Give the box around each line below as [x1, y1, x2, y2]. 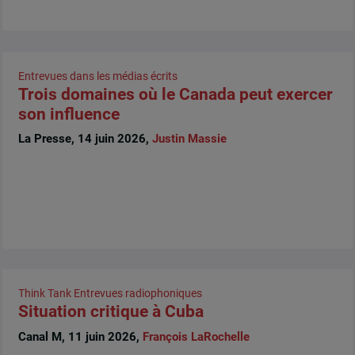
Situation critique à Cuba [17, 302, 204, 322]
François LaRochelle [142, 329, 250, 344]
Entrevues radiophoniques [73, 287, 202, 300]
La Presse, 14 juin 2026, [17, 132, 152, 147]
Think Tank [17, 287, 71, 300]
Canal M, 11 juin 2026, [17, 329, 143, 344]
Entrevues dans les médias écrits [17, 69, 177, 82]
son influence [17, 104, 120, 124]
